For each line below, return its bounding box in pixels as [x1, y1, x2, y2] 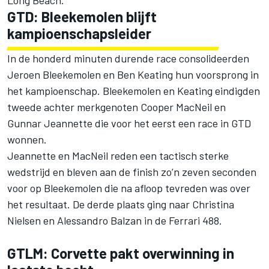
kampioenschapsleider [7, 25, 151, 43]
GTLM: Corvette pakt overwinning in [7, 244, 234, 262]
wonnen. [7, 133, 47, 147]
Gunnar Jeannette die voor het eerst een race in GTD [7, 116, 251, 130]
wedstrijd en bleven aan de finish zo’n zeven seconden [7, 165, 256, 179]
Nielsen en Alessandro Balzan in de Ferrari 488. [7, 214, 222, 228]
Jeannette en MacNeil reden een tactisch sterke [7, 149, 229, 163]
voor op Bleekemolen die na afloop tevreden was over [7, 181, 250, 195]
